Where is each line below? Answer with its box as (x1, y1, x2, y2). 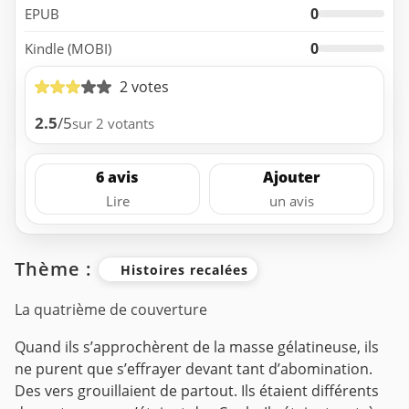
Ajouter (263, 167, 320, 188)
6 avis (96, 167, 139, 188)
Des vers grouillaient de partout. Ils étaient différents (15, 381, 379, 402)
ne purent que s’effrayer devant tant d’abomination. (15, 359, 372, 380)
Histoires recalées (121, 260, 248, 278)
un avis (269, 192, 314, 211)
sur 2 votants (72, 114, 154, 133)
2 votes (120, 76, 169, 97)
